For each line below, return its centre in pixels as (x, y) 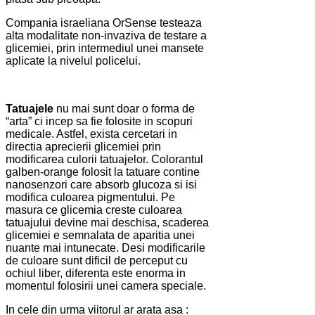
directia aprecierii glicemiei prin (83, 146)
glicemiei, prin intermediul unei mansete (105, 48)
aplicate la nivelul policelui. (73, 60)
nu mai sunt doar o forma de (124, 108)
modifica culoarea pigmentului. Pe (90, 197)
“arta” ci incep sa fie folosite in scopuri (99, 121)
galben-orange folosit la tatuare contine (103, 172)
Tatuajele (30, 108)
